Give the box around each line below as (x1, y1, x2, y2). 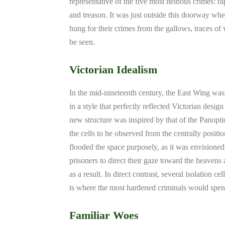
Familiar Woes (69, 209, 139, 221)
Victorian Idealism (69, 63, 157, 76)
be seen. (69, 38, 95, 46)
